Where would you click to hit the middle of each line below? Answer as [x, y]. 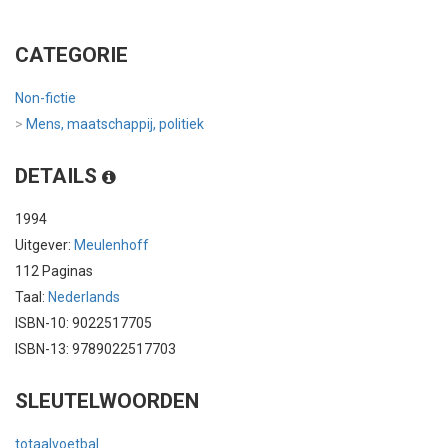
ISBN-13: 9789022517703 [95, 349]
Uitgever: [44, 245]
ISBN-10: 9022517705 [83, 323]
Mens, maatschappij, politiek [115, 124]
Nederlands [84, 297]
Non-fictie [45, 98]
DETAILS [58, 176]
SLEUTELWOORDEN [107, 401]
